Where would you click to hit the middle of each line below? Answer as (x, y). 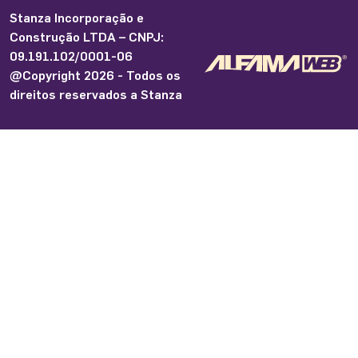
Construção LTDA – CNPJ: (87, 36)
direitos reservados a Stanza (96, 93)
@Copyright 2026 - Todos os (95, 74)
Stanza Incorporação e (77, 17)
